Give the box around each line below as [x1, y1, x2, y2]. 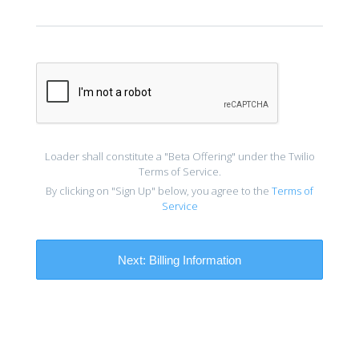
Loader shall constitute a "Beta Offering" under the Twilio [44, 149, 315, 163]
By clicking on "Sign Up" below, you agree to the [46, 184, 272, 198]
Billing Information [146, 252, 241, 267]
